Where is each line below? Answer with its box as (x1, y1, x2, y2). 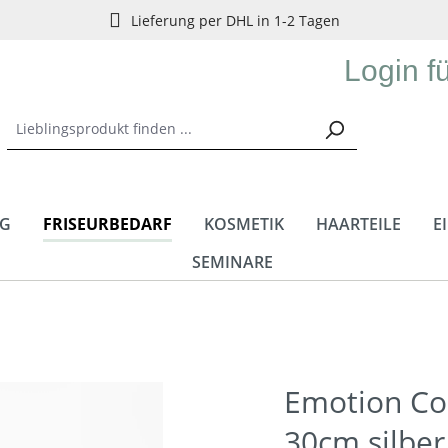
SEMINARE (191, 251, 273, 273)
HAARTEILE (316, 213, 401, 235)
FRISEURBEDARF (43, 213, 172, 235)
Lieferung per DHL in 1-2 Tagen (130, 10, 340, 30)
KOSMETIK (204, 213, 284, 235)
